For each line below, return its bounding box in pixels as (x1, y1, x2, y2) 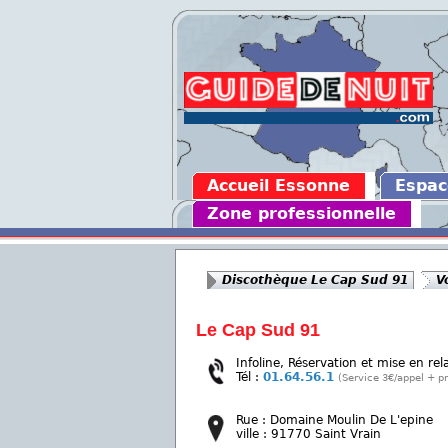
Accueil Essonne (207, 176, 350, 195)
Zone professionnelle (207, 204, 396, 223)
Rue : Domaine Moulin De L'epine (236, 413, 433, 427)
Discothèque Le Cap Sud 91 (222, 273, 408, 287)
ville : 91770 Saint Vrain (236, 427, 381, 441)
